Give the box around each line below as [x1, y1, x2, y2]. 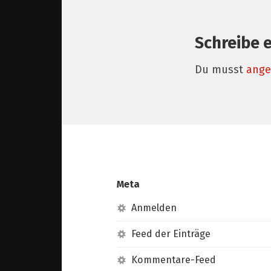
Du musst [195, 62, 246, 76]
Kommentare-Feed [131, 253, 217, 266]
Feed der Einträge [131, 227, 211, 240]
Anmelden [131, 201, 177, 214]
